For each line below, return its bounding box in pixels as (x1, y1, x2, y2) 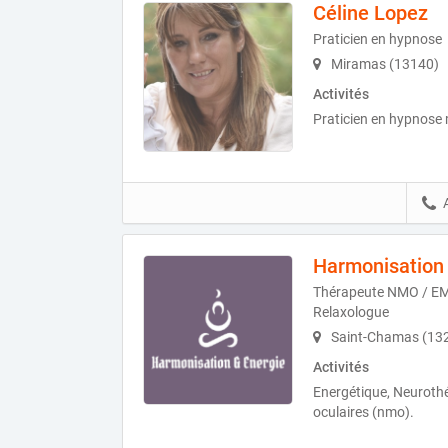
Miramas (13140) (328, 56, 439, 73)
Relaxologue (313, 304, 389, 321)
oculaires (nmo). (313, 404, 414, 421)
